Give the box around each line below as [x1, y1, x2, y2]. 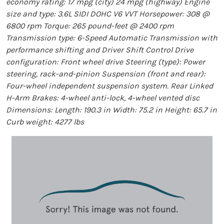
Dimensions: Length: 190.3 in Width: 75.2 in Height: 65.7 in [6, 104, 217, 114]
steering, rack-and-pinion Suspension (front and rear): [6, 68, 205, 78]
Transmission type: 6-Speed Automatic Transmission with [6, 32, 217, 42]
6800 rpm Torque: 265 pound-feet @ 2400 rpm [6, 20, 174, 30]
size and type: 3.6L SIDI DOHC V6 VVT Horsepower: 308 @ [6, 8, 209, 18]
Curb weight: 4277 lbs [6, 116, 84, 126]
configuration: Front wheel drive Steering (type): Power [6, 56, 205, 66]
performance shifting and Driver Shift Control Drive [6, 44, 193, 54]
